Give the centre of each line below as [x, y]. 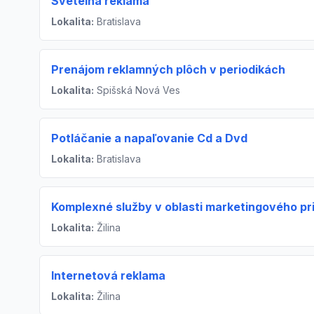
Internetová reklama [108, 275]
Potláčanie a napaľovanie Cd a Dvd [149, 138]
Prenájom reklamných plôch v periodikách [168, 69]
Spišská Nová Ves [137, 90]
